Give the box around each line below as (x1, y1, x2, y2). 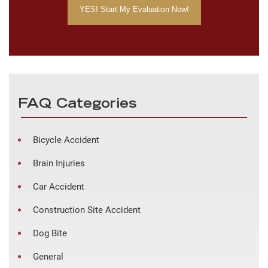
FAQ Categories (18, 98, 136, 112)
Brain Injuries (33, 158, 85, 169)
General (33, 251, 63, 263)
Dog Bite (33, 228, 67, 239)
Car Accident (33, 181, 84, 193)
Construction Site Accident (33, 205, 141, 216)
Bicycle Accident (33, 135, 99, 146)
